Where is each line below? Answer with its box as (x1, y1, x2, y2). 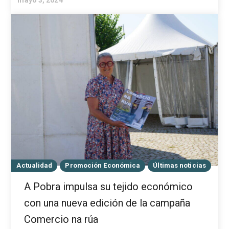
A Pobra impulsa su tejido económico (24, 180, 193, 193)
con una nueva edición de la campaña (24, 197, 191, 210)
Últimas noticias (153, 162, 206, 170)
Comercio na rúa (24, 213, 99, 226)
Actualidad (16, 162, 53, 170)
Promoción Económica (65, 162, 141, 170)
